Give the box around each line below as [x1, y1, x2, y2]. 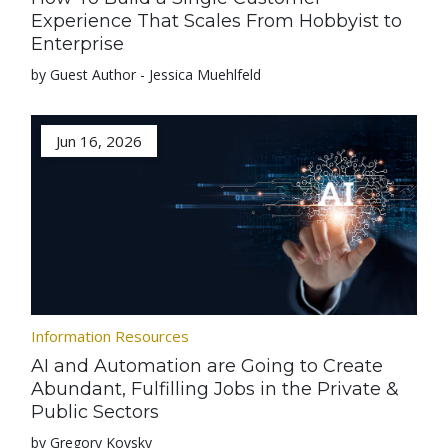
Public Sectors [31, 401, 160, 423]
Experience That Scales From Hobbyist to [31, 10, 403, 32]
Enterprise [31, 33, 125, 55]
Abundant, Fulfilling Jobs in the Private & [31, 378, 400, 400]
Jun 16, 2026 [56, 131, 143, 151]
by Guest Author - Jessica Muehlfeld [31, 65, 262, 84]
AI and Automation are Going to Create [31, 355, 384, 377]
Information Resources [31, 326, 190, 346]
